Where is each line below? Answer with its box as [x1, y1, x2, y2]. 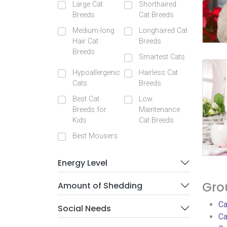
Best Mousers [72, 132, 118, 140]
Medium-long [72, 26, 115, 35]
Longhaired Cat [138, 26, 187, 35]
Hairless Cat [138, 68, 178, 77]
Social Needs [58, 202, 111, 214]
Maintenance [138, 105, 180, 114]
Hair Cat [72, 37, 98, 46]
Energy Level [58, 157, 107, 169]
